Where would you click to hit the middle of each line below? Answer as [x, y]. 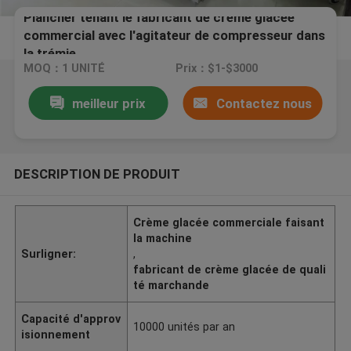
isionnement [56, 334]
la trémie [50, 53]
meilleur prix [109, 103]
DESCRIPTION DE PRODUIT [97, 174]
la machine [163, 238]
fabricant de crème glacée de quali [230, 269]
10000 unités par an [185, 326]
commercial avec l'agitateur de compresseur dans [175, 35]
